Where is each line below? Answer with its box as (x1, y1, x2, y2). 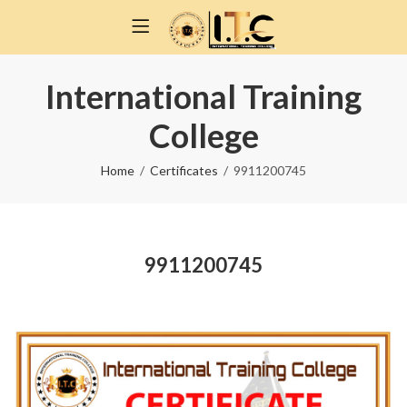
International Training (45, 76, 362, 116)
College (148, 115, 259, 155)
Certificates (150, 163, 218, 178)
